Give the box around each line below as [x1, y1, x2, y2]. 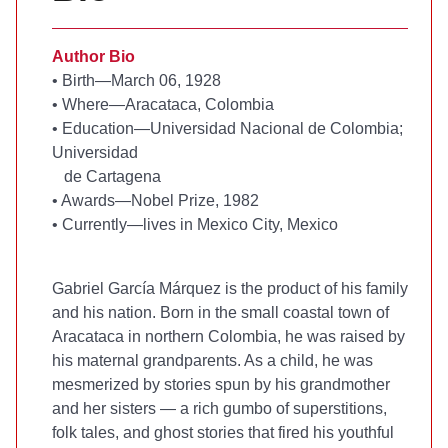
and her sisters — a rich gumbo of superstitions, [52, 400, 387, 417]
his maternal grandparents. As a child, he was [52, 352, 373, 369]
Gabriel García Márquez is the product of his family [52, 280, 408, 297]
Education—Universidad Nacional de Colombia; [62, 120, 403, 137]
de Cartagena [52, 168, 161, 185]
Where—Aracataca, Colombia [62, 96, 274, 113]
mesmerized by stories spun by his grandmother [52, 376, 390, 393]
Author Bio [52, 48, 135, 65]
